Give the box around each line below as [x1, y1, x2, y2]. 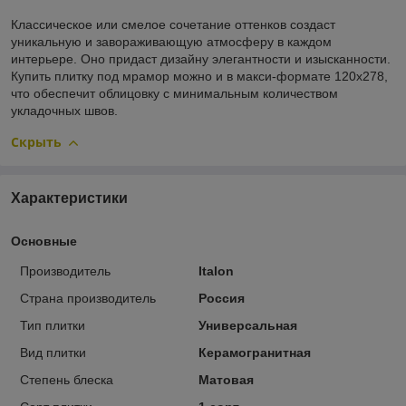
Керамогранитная [198, 344, 311, 360]
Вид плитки [20, 344, 86, 360]
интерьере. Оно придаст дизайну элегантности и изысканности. [11, 52, 391, 67]
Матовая [198, 372, 254, 387]
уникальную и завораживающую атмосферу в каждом [11, 34, 332, 50]
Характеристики [11, 189, 128, 206]
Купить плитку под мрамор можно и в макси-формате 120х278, [11, 69, 388, 84]
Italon [198, 263, 234, 278]
